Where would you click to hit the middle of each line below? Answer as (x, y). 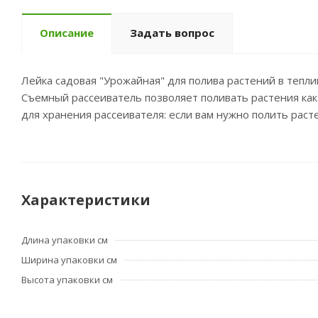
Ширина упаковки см (69, 260)
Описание (67, 33)
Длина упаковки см (65, 240)
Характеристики (86, 200)
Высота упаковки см (67, 280)
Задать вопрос (172, 33)
